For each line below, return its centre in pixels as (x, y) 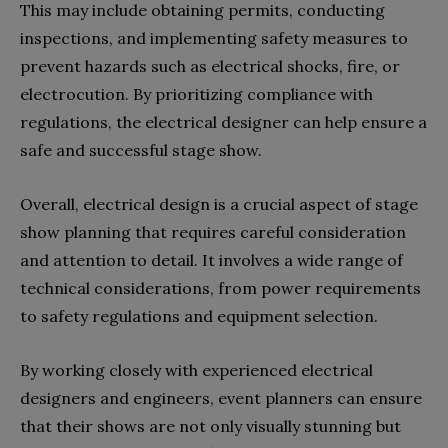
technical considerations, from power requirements (220, 287)
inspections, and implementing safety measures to (214, 37)
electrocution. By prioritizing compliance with (196, 93)
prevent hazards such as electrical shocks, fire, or (210, 65)
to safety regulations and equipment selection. (199, 315)
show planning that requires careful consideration (213, 231)
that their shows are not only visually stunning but (210, 425)
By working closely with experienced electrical (196, 369)
